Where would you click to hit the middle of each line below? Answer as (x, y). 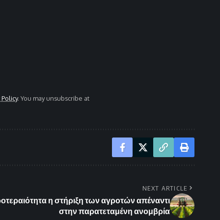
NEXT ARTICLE (165, 188)
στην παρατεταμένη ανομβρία (114, 211)
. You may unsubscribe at (54, 98)
